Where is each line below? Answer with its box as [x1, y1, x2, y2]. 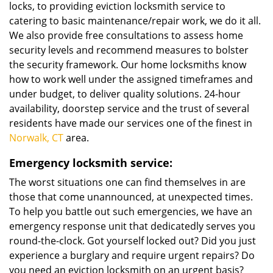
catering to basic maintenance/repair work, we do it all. [9, 14, 261, 27]
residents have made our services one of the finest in [9, 116, 252, 130]
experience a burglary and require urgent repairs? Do [9, 249, 255, 262]
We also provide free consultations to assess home [9, 29, 243, 42]
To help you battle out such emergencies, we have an [9, 205, 252, 218]
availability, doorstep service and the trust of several [9, 102, 249, 115]
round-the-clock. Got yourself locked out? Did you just [9, 234, 256, 247]
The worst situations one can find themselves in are [9, 175, 246, 189]
